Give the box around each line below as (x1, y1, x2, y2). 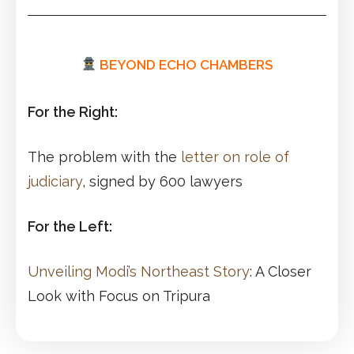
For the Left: (28, 217, 112, 235)
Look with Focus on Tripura (28, 287, 210, 304)
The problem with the (28, 148, 181, 165)
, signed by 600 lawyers (82, 172, 243, 190)
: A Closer (250, 262, 311, 280)
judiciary (28, 172, 82, 190)
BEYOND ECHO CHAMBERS (100, 56, 273, 73)
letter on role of (181, 148, 289, 165)
